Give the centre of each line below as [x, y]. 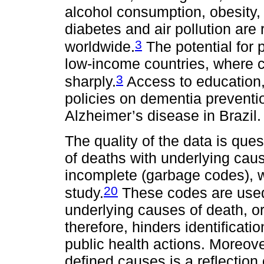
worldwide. [100, 46]
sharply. [90, 82]
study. [84, 192]
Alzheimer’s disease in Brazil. [163, 116]
